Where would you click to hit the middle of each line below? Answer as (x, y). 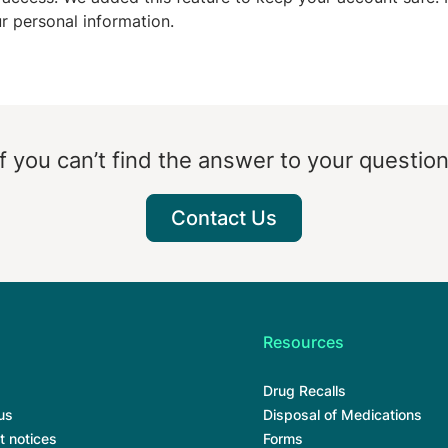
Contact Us (224, 218)
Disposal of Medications (342, 414)
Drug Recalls (304, 390)
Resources (303, 342)
